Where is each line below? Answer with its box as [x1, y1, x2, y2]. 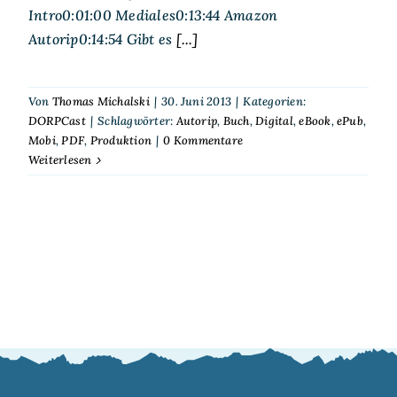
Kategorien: [243, 94, 307, 110]
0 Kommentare [163, 133, 244, 149]
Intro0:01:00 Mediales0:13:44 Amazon [27, 6, 278, 25]
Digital [255, 113, 293, 129]
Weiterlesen [27, 152, 92, 168]
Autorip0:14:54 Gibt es [27, 30, 173, 49]
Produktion [90, 133, 152, 149]
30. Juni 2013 [161, 94, 232, 110]
